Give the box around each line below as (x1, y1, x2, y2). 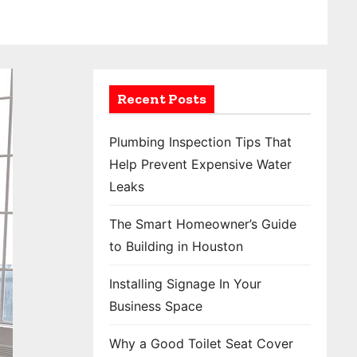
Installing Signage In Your (109, 276, 261, 292)
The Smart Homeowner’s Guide (109, 216, 296, 232)
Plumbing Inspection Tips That (109, 134, 292, 150)
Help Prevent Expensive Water (109, 156, 292, 172)
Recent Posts (117, 90, 206, 108)
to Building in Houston (109, 238, 243, 254)
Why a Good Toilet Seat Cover (109, 335, 293, 351)
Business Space (109, 298, 202, 314)
